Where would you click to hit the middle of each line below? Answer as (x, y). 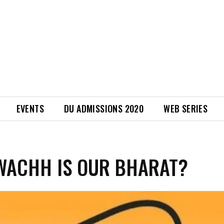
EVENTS (30, 108)
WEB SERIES (186, 108)
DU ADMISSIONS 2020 (104, 108)
